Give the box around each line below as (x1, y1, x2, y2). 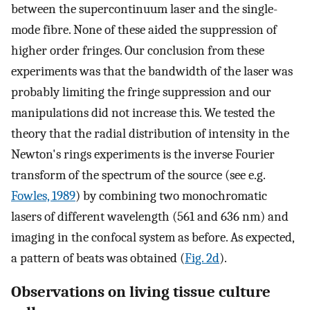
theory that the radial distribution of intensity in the (11, 126, 289, 142)
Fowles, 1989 (11, 188, 75, 204)
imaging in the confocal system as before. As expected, (11, 230, 294, 246)
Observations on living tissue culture (11, 283, 271, 302)
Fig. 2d (185, 250, 219, 266)
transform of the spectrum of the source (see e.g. (11, 167, 265, 183)
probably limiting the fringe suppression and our (11, 84, 271, 100)
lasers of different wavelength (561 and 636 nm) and (11, 209, 289, 225)
